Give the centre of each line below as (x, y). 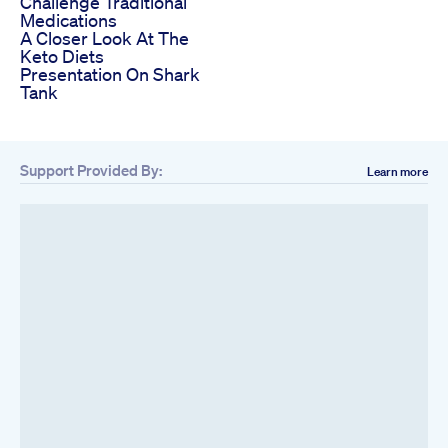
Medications (68, 19)
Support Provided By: (91, 169)
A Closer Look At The (104, 37)
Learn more (397, 171)
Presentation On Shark (110, 73)
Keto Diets (62, 55)
